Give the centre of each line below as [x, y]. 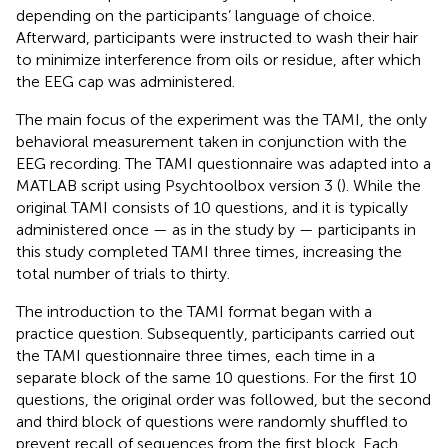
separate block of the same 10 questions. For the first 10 [216, 378]
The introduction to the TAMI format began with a [194, 312]
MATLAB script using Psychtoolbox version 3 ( [178, 186]
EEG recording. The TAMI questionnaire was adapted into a [223, 164]
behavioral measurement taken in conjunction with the [211, 142]
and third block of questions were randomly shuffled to [212, 422]
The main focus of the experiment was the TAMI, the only [221, 120]
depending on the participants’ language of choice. [195, 16]
